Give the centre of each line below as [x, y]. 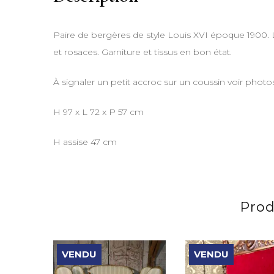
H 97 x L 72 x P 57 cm [98, 112]
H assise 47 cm [85, 142]
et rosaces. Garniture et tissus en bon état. [143, 52]
